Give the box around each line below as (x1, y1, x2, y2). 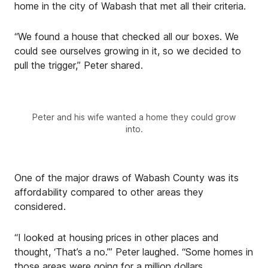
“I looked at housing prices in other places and (14, 231, 219, 243)
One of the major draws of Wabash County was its (14, 172, 239, 184)
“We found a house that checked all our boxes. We (14, 31, 239, 43)
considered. (14, 200, 66, 213)
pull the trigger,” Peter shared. (14, 59, 143, 72)
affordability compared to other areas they (14, 186, 203, 199)
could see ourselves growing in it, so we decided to (14, 45, 241, 57)
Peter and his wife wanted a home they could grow (32, 112, 236, 123)
